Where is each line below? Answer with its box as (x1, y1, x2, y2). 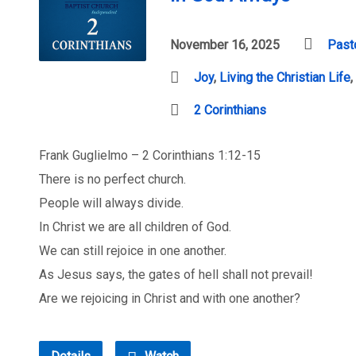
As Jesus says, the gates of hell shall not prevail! (39, 267, 313, 282)
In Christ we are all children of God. (39, 219, 231, 234)
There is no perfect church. (39, 172, 186, 187)
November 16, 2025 (170, 37, 280, 52)
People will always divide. (39, 195, 184, 211)
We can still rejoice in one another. (39, 243, 226, 258)
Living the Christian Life (219, 70, 350, 85)
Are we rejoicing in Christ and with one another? (39, 291, 300, 306)
